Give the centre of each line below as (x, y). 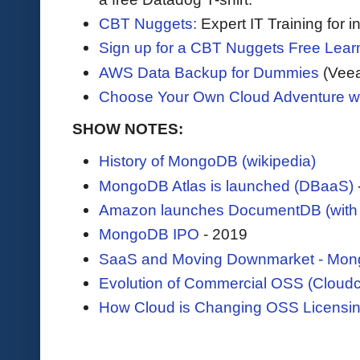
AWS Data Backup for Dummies (209, 72)
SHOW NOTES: (128, 129)
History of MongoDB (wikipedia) (207, 161)
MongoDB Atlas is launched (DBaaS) (226, 185)
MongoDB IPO (149, 234)
